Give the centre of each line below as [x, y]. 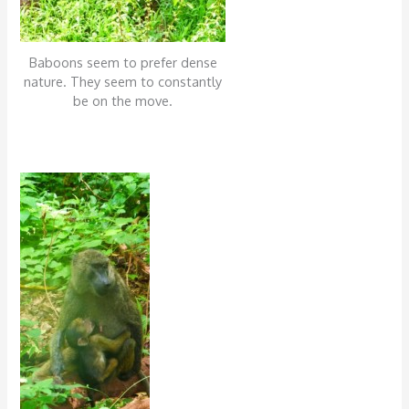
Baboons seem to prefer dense [123, 62]
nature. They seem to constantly [123, 81]
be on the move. [123, 100]
